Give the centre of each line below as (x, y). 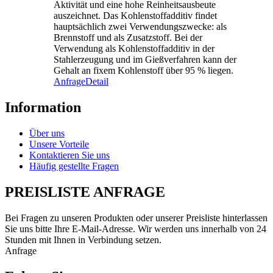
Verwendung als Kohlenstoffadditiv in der (134, 48)
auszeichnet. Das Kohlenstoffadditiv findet (135, 15)
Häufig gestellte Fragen (74, 166)
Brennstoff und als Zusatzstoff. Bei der (128, 37)
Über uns (47, 133)
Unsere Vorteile (59, 144)
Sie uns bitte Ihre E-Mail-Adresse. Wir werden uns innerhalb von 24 (136, 229)
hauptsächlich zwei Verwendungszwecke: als (140, 26)
